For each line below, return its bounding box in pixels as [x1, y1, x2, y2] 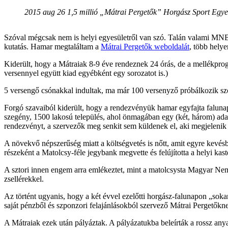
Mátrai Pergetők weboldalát [101, 42, 189, 51]
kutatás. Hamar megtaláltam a [4, 42, 101, 51]
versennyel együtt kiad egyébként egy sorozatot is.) [4, 68, 168, 77]
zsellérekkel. [4, 174, 44, 183]
